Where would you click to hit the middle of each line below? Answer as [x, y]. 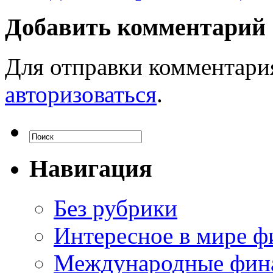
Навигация [91, 169]
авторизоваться [81, 94]
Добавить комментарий [135, 27]
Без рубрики [115, 208]
